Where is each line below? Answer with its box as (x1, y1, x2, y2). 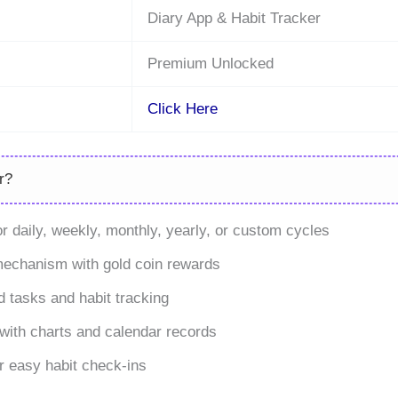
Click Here (147, 100, 218, 118)
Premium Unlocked (147, 55, 274, 73)
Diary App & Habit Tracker (147, 10, 321, 28)
